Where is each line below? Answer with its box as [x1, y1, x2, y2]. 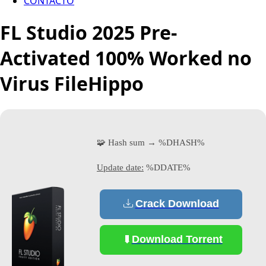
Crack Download [135, 198, 219, 210]
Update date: [97, 162, 144, 172]
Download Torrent [131, 233, 223, 246]
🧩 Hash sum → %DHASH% [97, 137, 205, 147]
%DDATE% [144, 162, 191, 172]
